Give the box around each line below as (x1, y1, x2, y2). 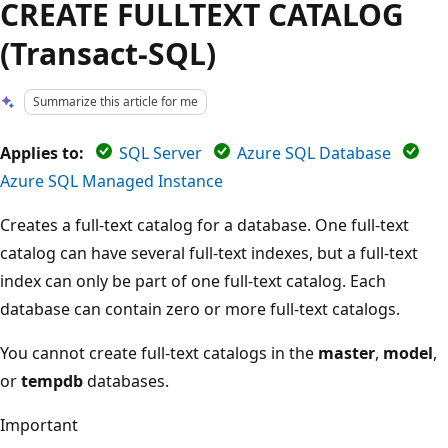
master (318, 341, 375, 364)
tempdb (21, 369, 83, 392)
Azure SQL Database (237, 141, 391, 164)
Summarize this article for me (33, 93, 199, 110)
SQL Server (119, 141, 202, 164)
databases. (83, 369, 169, 392)
